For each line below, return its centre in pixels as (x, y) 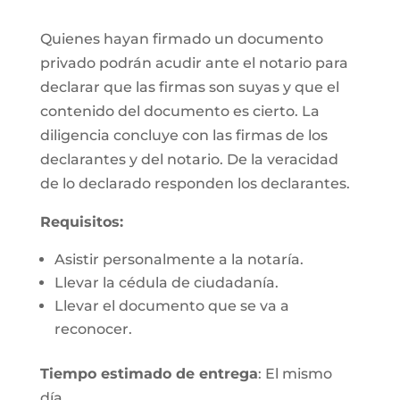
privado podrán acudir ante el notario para (194, 63)
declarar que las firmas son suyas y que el (189, 87)
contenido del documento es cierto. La (179, 111)
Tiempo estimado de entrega (149, 374)
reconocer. (93, 329)
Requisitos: (81, 222)
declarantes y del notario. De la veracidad (189, 159)
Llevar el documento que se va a (171, 306)
